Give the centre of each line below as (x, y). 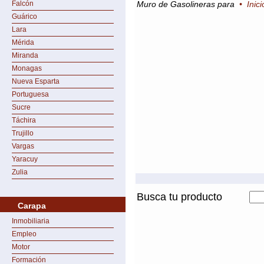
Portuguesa (30, 94)
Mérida (23, 42)
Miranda (25, 55)
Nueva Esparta (36, 81)
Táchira (24, 120)
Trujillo (23, 133)
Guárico (24, 16)
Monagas (27, 68)
